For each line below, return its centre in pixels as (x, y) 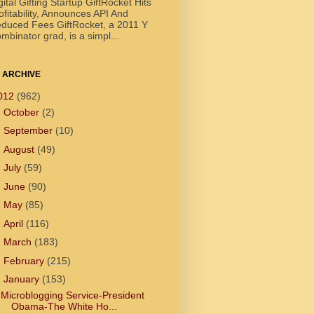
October (22, 112)
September (29, 131)
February (25, 260)
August (20, 149)
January (22, 279)
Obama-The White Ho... (64, 307)
